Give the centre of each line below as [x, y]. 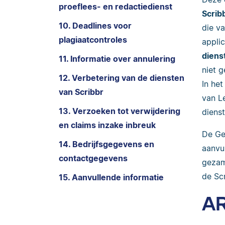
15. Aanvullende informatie [111, 177]
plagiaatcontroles [93, 40]
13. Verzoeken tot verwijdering [120, 111]
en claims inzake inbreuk [107, 125]
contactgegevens [93, 158]
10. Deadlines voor [95, 26]
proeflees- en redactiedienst [116, 7]
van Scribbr [81, 92]
